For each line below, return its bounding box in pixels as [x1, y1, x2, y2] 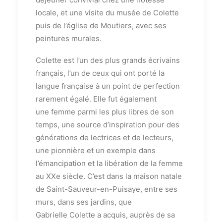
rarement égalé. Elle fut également [36, 94, 157, 104]
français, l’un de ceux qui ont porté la [36, 68, 165, 78]
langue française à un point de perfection [36, 81, 180, 91]
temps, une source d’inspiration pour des [36, 120, 179, 130]
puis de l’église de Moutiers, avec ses [36, 21, 166, 31]
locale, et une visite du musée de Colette [36, 8, 179, 18]
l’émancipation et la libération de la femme [36, 159, 183, 168]
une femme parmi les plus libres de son [36, 107, 174, 117]
